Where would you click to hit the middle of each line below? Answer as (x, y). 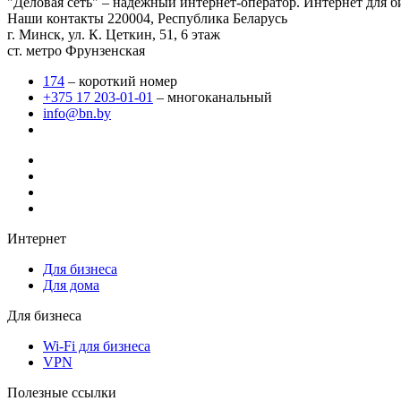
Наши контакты (55, 19)
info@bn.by (77, 114)
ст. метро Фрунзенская (76, 51)
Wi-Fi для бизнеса (97, 346)
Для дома (71, 286)
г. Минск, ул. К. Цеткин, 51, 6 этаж (114, 35)
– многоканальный (213, 98)
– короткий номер (121, 81)
